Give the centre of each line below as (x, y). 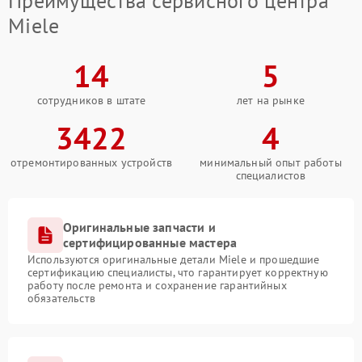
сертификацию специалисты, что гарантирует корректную (178, 272)
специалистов (271, 175)
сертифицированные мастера (150, 242)
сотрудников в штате (91, 100)
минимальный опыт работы (271, 162)
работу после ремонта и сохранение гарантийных (157, 285)
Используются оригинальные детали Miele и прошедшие (174, 259)
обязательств (61, 298)
